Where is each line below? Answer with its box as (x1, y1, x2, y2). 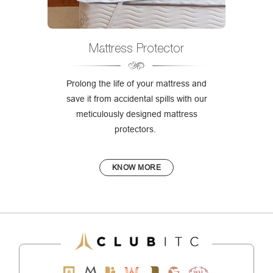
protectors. (115, 124, 158, 134)
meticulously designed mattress (76, 108, 197, 119)
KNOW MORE (112, 162, 161, 172)
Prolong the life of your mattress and (66, 78, 207, 88)
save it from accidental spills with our (66, 93, 207, 104)
